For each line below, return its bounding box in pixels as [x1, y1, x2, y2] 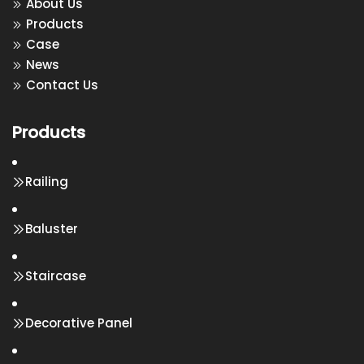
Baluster [25, 220, 78, 237]
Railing [25, 173, 68, 190]
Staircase [25, 267, 86, 284]
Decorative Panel [25, 314, 132, 331]
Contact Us [26, 76, 98, 93]
